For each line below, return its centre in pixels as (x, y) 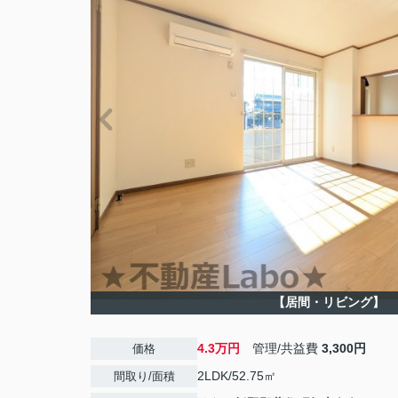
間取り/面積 (144, 376)
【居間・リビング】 (328, 302)
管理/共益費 (281, 348)
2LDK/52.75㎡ (237, 376)
